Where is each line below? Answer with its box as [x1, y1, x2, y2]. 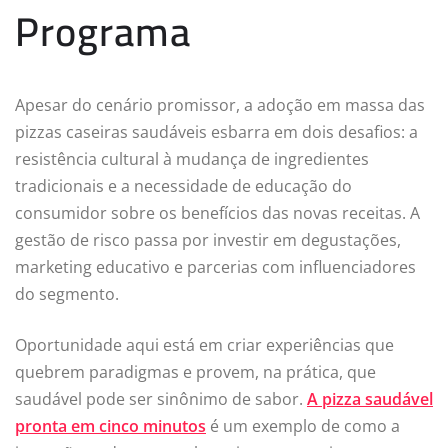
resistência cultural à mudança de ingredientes [15, 147, 369, 170]
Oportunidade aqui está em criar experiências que [15, 333, 394, 356]
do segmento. [15, 282, 119, 305]
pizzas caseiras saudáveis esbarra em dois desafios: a [15, 120, 418, 143]
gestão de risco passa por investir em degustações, [15, 228, 401, 251]
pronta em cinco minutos [15, 414, 206, 437]
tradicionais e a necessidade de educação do [15, 174, 352, 197]
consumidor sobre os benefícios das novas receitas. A [15, 201, 420, 224]
